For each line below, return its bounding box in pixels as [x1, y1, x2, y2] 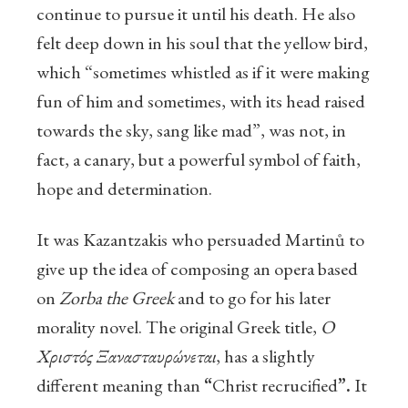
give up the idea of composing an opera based [36, 257, 358, 281]
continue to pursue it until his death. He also [36, 2, 355, 26]
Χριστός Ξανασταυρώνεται [36, 344, 216, 369]
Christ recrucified [212, 373, 338, 398]
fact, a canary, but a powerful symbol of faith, [36, 148, 361, 172]
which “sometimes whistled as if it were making [36, 60, 370, 85]
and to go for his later [174, 286, 331, 311]
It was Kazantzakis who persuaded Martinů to [36, 228, 364, 252]
